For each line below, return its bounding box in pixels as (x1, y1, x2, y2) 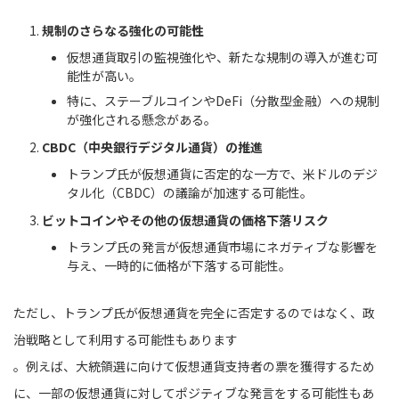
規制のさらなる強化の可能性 (42, 21, 204, 40)
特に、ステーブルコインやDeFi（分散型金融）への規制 (67, 91, 379, 110)
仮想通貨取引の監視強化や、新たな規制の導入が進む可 (67, 47, 379, 66)
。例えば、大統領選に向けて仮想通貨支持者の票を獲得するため (13, 356, 375, 375)
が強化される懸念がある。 (67, 110, 216, 128)
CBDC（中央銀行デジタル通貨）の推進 (42, 138, 263, 157)
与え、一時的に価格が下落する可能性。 (67, 256, 291, 274)
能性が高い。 (67, 66, 142, 85)
